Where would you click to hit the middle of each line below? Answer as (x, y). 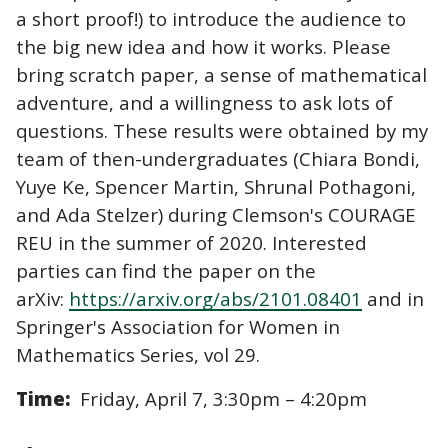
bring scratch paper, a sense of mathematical (221, 74)
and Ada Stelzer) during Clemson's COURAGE (216, 214)
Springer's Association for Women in (178, 326)
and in (393, 298)
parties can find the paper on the (166, 270)
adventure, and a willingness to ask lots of (204, 102)
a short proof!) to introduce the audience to (211, 18)
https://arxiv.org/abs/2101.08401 (215, 298)
